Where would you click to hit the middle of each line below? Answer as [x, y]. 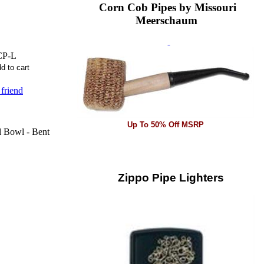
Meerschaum [166, 20]
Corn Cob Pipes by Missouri [168, 7]
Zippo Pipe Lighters [166, 177]
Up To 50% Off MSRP [165, 125]
